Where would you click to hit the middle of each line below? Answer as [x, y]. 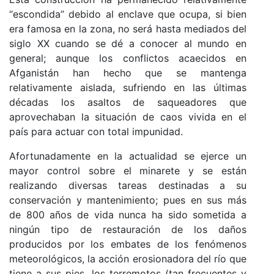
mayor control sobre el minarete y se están [128, 171]
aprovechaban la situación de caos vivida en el [128, 117]
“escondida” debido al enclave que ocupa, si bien [128, 14]
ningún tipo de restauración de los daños [128, 230]
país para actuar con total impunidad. [96, 132]
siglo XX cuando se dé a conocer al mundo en [128, 44]
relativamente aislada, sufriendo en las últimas [128, 88]
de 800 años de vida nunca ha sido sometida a [128, 215]
